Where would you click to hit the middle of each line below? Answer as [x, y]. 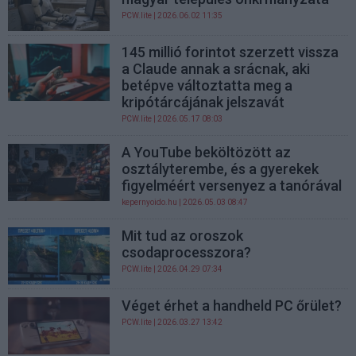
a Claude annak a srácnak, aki [216, 68]
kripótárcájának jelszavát [203, 102]
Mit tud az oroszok [183, 235]
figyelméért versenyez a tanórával [232, 185]
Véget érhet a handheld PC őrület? [232, 306]
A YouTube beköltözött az [207, 152]
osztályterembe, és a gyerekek [221, 168]
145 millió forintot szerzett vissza [230, 52]
